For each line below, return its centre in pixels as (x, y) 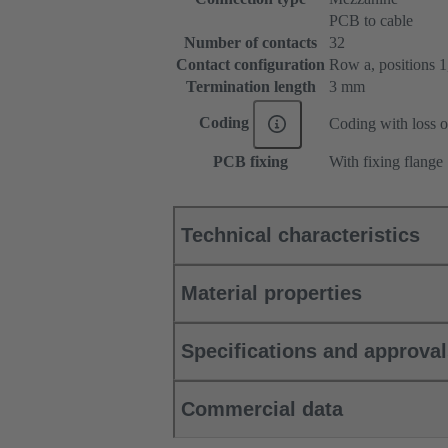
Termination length (250, 87)
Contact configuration (250, 65)
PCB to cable (371, 21)
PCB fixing (250, 162)
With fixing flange (386, 162)
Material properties (271, 293)
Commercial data (262, 409)
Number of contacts (250, 43)
